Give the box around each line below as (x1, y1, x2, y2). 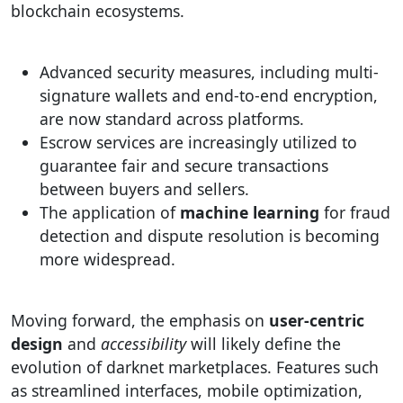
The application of (40, 201, 180, 223)
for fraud (319, 201, 390, 223)
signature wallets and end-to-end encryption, (40, 85, 378, 106)
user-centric (269, 309, 364, 331)
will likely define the (186, 333, 341, 354)
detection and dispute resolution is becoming (40, 225, 380, 246)
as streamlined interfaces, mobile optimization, (11, 380, 363, 401)
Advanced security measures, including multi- (40, 61, 379, 83)
